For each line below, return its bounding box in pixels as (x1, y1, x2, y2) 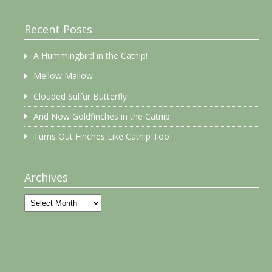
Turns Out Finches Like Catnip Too (33, 131, 169, 143)
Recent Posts (24, 22, 92, 37)
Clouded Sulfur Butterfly (33, 90, 127, 103)
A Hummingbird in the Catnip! (33, 50, 148, 62)
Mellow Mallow (33, 70, 93, 82)
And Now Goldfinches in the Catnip (33, 110, 170, 123)
